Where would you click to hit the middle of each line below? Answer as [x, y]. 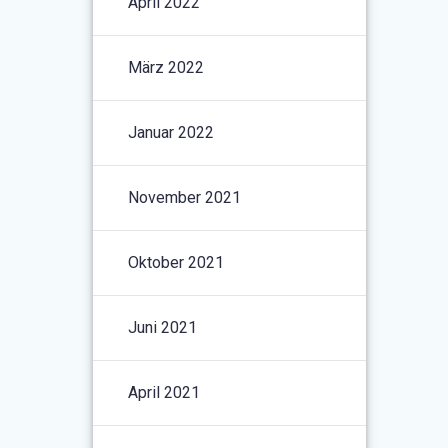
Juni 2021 [163, 327]
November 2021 [185, 197]
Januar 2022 [171, 132]
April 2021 [164, 392]
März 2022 [166, 67]
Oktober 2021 [176, 262]
